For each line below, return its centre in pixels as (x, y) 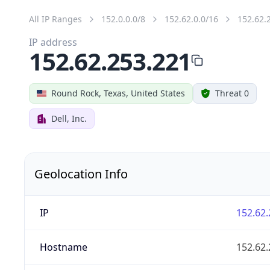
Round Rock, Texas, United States (118, 93)
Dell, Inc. (69, 118)
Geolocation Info (81, 174)
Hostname (63, 247)
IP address (53, 42)
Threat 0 (232, 93)
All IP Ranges (55, 19)
